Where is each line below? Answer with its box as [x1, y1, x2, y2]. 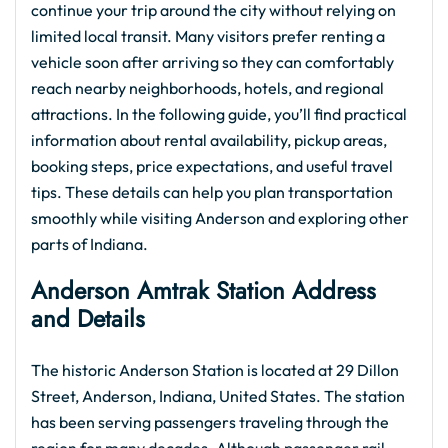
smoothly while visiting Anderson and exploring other [31, 208, 409, 228]
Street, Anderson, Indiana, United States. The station [31, 386, 405, 406]
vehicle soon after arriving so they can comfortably [31, 52, 394, 72]
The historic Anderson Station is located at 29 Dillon [31, 360, 399, 380]
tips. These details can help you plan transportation [31, 182, 393, 202]
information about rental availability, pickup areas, [31, 130, 387, 150]
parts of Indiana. [31, 234, 151, 254]
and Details [31, 301, 145, 336]
